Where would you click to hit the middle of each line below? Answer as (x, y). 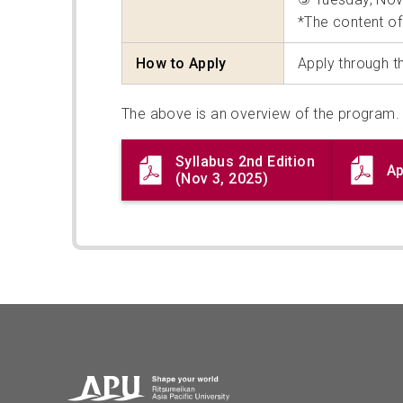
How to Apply (181, 64)
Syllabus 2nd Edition (245, 162)
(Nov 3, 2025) (222, 179)
